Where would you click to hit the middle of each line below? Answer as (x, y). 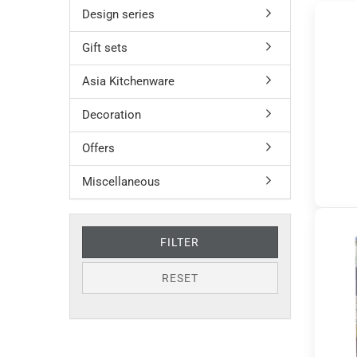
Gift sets (105, 48)
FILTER (180, 242)
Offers (98, 148)
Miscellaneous (121, 182)
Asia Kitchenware (128, 81)
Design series (118, 14)
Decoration (112, 115)
